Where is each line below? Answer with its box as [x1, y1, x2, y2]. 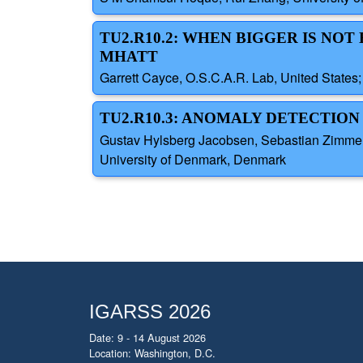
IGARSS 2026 [89, 301, 211, 322]
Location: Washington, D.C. [89, 345, 216, 361]
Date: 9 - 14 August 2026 [89, 330, 206, 345]
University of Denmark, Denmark [100, 149, 286, 169]
